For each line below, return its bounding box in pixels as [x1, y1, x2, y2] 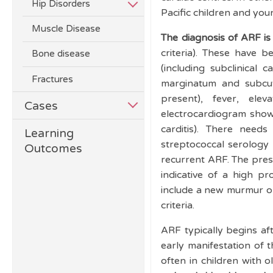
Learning [24, 126, 74, 141]
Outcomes [24, 141, 83, 156]
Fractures [32, 73, 74, 85]
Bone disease [32, 48, 91, 60]
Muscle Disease [32, 23, 101, 34]
